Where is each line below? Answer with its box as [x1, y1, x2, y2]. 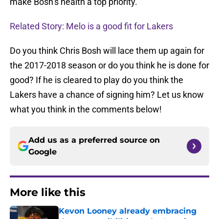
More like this [10, 186, 86, 199]
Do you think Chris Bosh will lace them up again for [10, 45, 204, 56]
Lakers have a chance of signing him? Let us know [10, 89, 204, 100]
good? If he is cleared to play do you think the [10, 75, 183, 86]
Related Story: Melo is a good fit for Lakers [10, 21, 173, 32]
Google [28, 147, 57, 157]
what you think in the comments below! [10, 104, 162, 115]
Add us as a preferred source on [28, 135, 160, 145]
